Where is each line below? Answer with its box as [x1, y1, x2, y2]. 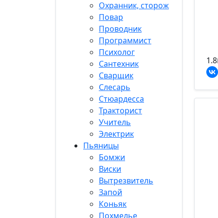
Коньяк [99, 199, 127, 209]
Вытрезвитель [99, 175, 153, 186]
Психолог [99, 47, 135, 57]
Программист [99, 35, 151, 46]
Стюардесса [99, 93, 144, 104]
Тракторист [99, 105, 142, 116]
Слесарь [99, 82, 130, 92]
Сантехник [99, 58, 139, 69]
